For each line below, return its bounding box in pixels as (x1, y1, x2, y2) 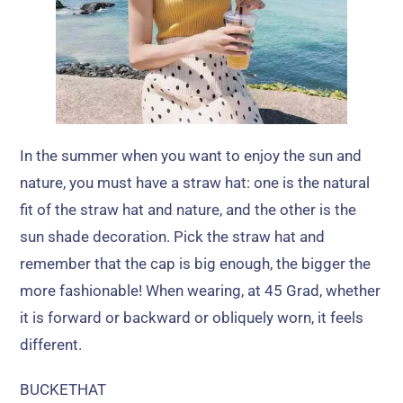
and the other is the (226, 201, 357, 219)
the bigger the (276, 255, 372, 273)
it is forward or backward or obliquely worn (20, 309, 312, 327)
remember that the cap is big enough (20, 255, 271, 273)
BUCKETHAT (20, 381, 107, 399)
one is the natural (254, 174, 371, 193)
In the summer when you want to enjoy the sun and (20, 147, 363, 166)
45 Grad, (261, 282, 327, 300)
